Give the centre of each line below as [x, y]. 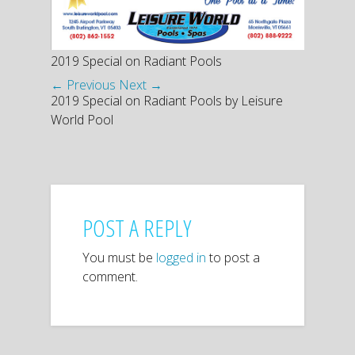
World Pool [82, 119]
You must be [119, 257]
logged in [181, 257]
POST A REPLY [137, 227]
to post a [233, 257]
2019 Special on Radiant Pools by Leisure [167, 100]
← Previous [83, 84]
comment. [110, 276]
